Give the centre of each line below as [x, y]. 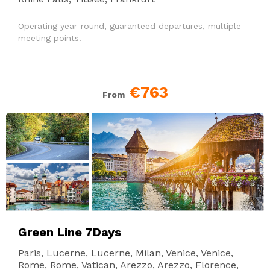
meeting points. [50, 38]
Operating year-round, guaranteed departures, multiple [130, 26]
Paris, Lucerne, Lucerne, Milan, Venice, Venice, [126, 253]
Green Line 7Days [70, 232]
